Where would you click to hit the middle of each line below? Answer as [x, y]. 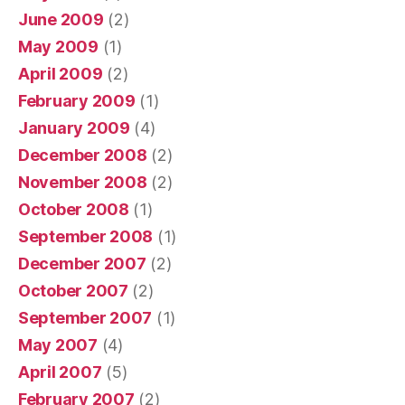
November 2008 [83, 182]
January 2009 [74, 127]
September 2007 [85, 317]
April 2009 [61, 73]
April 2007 [60, 372]
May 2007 [58, 344]
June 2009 [61, 19]
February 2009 [77, 100]
